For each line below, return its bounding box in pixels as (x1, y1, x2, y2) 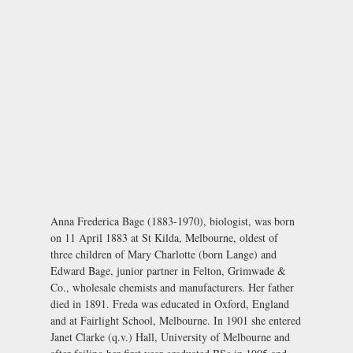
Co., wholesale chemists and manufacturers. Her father (50, 279, 294, 295)
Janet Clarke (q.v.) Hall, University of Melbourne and (50, 329, 290, 344)
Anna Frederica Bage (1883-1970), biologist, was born (50, 213, 295, 229)
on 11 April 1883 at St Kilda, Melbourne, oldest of (50, 229, 278, 245)
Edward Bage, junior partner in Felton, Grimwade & (50, 262, 286, 278)
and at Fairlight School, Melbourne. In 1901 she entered (50, 312, 301, 328)
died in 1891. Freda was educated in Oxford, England (50, 295, 289, 311)
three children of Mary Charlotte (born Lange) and (50, 246, 277, 262)
